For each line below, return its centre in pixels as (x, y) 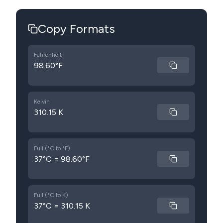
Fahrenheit (48, 55)
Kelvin (42, 102)
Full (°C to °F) (52, 148)
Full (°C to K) (51, 195)
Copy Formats (76, 29)
